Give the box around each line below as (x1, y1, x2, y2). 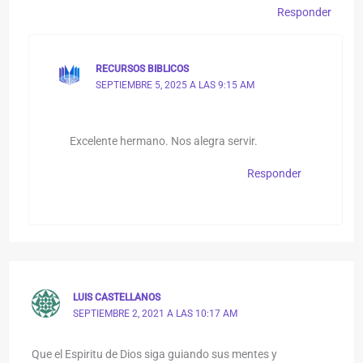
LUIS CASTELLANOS (72, 291, 160, 303)
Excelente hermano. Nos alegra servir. (69, 134, 258, 147)
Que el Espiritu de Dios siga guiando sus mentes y (32, 348, 278, 361)
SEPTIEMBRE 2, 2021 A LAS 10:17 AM (72, 307, 237, 319)
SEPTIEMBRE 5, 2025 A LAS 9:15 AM (96, 79, 255, 91)
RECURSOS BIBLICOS (96, 62, 190, 75)
